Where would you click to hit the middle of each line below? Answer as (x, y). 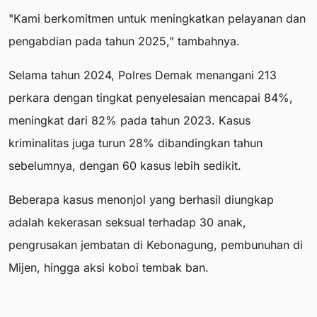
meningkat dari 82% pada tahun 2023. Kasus (129, 120)
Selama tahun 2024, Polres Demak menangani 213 (143, 75)
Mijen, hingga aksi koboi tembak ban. (109, 267)
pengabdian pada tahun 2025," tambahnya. (124, 41)
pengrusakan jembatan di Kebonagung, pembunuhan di (156, 244)
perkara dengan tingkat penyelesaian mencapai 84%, (151, 97)
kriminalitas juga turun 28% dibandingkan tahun (136, 143)
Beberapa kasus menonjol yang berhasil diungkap (141, 199)
